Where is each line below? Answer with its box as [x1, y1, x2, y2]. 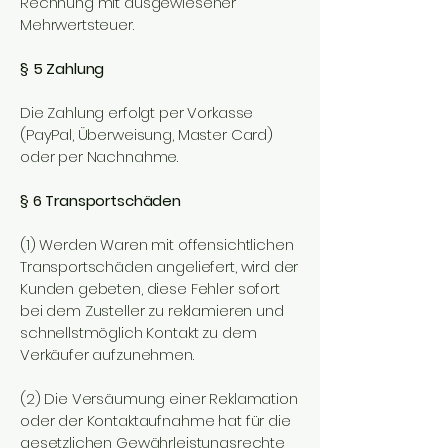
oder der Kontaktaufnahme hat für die [20, 410, 291, 431]
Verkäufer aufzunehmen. [20, 344, 194, 365]
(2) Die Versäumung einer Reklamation [20, 388, 298, 409]
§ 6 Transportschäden [20, 190, 181, 211]
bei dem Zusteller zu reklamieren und [20, 300, 284, 321]
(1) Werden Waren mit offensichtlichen [20, 234, 294, 255]
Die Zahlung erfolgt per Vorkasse [20, 102, 254, 123]
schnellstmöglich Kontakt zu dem [20, 322, 257, 343]
